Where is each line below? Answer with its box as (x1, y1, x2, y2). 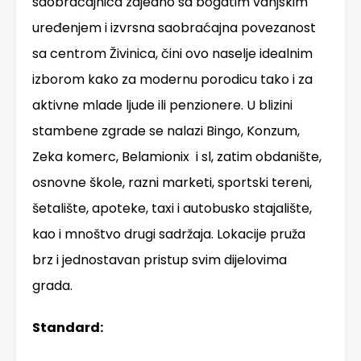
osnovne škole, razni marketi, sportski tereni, (32, 173, 312, 193)
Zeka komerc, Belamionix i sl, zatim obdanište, (32, 147, 322, 167)
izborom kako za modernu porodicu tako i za (32, 70, 313, 89)
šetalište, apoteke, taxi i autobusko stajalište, (32, 199, 312, 218)
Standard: (32, 318, 103, 338)
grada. (32, 276, 73, 296)
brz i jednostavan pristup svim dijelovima (32, 251, 287, 270)
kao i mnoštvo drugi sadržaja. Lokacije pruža (32, 225, 305, 244)
